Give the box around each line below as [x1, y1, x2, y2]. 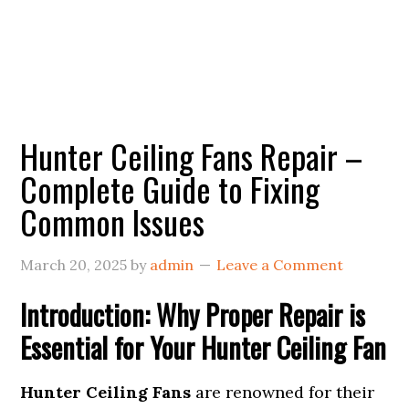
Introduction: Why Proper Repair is [20, 294, 366, 335]
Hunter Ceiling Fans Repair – [20, 131, 363, 180]
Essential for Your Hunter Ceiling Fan [20, 327, 387, 368]
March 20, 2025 [20, 256, 128, 274]
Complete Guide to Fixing [20, 164, 320, 213]
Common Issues [20, 197, 205, 246]
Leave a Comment [216, 256, 344, 274]
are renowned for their [191, 382, 375, 403]
